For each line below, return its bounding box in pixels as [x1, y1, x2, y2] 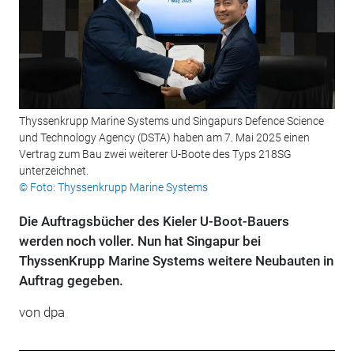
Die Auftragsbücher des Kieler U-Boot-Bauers [18, 213, 289, 230]
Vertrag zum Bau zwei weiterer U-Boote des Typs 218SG [18, 148, 292, 161]
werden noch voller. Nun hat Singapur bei [18, 233, 261, 250]
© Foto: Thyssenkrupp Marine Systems [18, 181, 208, 194]
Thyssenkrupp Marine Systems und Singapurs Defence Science [18, 115, 324, 128]
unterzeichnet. [18, 164, 88, 178]
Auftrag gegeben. [18, 273, 123, 289]
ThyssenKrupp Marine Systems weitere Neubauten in [18, 253, 333, 269]
